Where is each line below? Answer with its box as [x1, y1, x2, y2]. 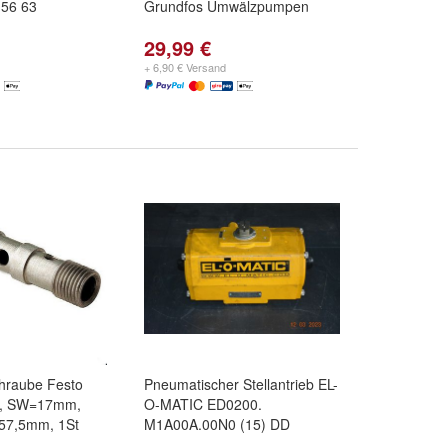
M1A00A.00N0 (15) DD [144, 414, 290, 434]
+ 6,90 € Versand [144, 59, 226, 75]
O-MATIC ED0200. [144, 394, 262, 414]
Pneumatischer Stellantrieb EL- [144, 374, 338, 394]
